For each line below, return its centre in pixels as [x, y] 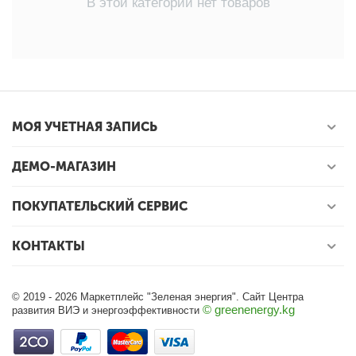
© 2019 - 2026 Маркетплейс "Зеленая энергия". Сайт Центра [158, 296]
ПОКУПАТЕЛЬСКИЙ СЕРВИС [100, 206]
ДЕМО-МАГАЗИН [64, 166]
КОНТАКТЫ [48, 246]
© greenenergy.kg [249, 309]
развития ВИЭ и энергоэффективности [107, 310]
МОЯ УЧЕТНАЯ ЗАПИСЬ [85, 126]
